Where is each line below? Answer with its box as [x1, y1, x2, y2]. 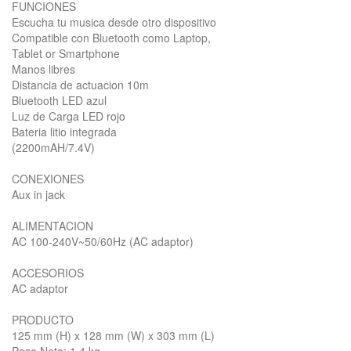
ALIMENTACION [12, 218, 93, 233]
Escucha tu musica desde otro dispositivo [12, 14, 216, 30]
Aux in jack [12, 186, 65, 202]
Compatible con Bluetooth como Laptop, [12, 30, 211, 45]
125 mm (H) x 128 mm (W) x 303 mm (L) [12, 327, 215, 343]
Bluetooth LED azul [12, 92, 107, 108]
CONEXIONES [12, 171, 84, 186]
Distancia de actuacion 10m [12, 77, 149, 92]
